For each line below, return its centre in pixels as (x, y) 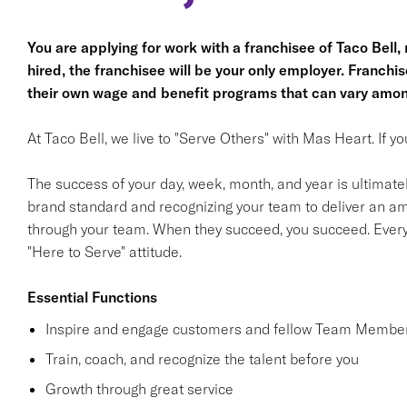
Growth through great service (139, 389)
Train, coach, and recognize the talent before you (202, 359)
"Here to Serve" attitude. (104, 252)
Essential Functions (92, 297)
